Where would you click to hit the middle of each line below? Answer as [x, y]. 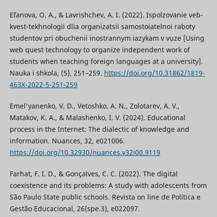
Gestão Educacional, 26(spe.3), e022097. [75, 208]
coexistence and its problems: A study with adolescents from [108, 185]
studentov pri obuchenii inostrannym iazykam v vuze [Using [107, 38]
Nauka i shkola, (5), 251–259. [57, 73]
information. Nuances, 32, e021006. [67, 140]
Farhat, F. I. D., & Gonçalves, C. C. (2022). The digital [93, 173]
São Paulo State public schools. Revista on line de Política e [105, 197]
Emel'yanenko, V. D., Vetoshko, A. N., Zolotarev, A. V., [94, 106]
